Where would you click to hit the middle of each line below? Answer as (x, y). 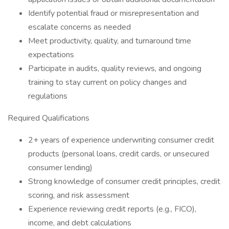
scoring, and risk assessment (79, 195)
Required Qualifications (49, 118)
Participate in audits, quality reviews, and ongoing (115, 68)
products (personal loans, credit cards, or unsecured (119, 154)
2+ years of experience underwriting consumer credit (121, 140)
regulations (48, 96)
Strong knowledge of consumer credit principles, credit (124, 181)
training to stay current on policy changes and (107, 82)
